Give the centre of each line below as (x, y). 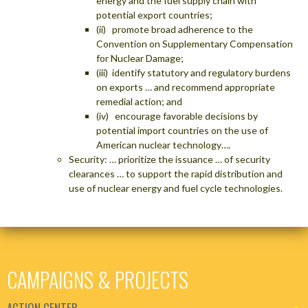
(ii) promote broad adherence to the (175, 29)
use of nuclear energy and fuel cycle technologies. (176, 188)
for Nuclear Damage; (140, 58)
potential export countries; (154, 14)
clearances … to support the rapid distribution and (176, 173)
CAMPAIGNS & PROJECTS (98, 279)
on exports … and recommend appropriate (186, 87)
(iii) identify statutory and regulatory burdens (194, 72)
